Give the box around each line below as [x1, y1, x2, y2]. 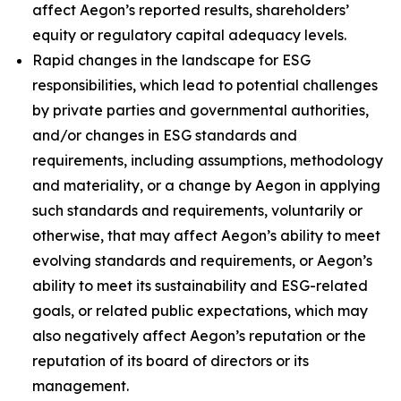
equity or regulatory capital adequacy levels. [32, 26, 346, 44]
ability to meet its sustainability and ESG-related [32, 277, 368, 294]
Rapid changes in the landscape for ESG [32, 51, 311, 69]
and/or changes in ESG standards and [32, 126, 297, 144]
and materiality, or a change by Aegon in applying [32, 176, 380, 194]
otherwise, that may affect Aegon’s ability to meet [32, 226, 380, 244]
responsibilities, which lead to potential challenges [32, 76, 378, 94]
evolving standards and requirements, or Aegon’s [32, 252, 372, 269]
